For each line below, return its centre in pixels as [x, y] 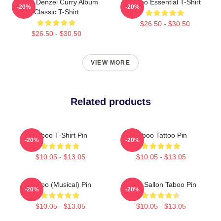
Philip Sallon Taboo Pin [161, 184]
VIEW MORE [110, 62]
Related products [110, 101]
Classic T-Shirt [56, 12]
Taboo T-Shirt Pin [60, 135]
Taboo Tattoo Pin [161, 135]
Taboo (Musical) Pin [60, 184]
